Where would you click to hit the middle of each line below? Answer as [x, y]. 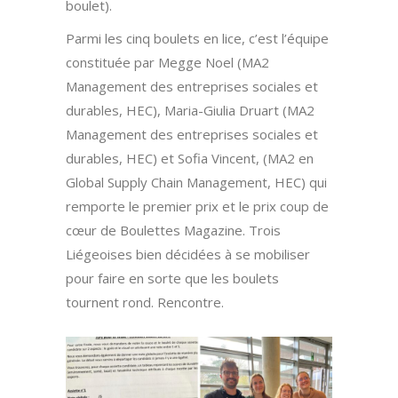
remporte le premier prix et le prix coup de [197, 207]
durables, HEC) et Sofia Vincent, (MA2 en [190, 159]
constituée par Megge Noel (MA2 [167, 63]
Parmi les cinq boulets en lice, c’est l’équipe [197, 39]
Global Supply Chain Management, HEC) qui [196, 183]
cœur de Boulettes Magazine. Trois [173, 231]
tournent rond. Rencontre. [145, 302]
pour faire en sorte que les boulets [172, 279]
